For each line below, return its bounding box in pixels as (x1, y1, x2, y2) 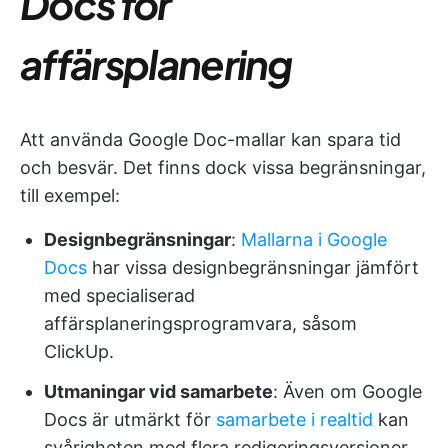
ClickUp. (44, 340, 114, 362)
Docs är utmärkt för (44, 408, 216, 430)
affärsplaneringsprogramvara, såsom (44, 312, 357, 334)
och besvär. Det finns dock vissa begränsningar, (20, 156, 426, 178)
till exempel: (20, 184, 120, 206)
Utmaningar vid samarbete (44, 380, 273, 402)
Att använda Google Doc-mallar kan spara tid (20, 128, 401, 150)
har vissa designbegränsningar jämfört (87, 256, 419, 278)
